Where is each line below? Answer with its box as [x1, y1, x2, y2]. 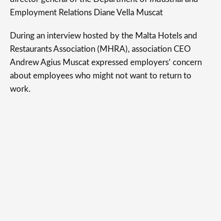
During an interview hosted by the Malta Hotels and [10, 32, 197, 40]
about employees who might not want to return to [10, 72, 191, 80]
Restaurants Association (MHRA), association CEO [10, 45, 191, 53]
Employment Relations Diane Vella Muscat [10, 8, 163, 17]
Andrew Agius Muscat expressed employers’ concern [10, 58, 202, 67]
